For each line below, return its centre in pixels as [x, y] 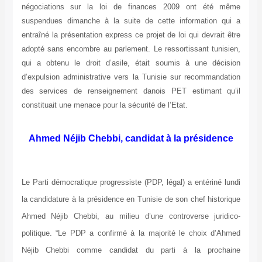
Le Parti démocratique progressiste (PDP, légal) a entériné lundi [131, 182]
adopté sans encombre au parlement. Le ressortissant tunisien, [131, 49]
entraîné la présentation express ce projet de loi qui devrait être [131, 35]
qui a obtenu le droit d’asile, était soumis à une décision [131, 63]
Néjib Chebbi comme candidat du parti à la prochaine [131, 250]
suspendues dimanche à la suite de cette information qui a [131, 21]
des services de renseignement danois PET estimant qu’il [131, 91]
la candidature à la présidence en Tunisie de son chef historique [131, 199]
